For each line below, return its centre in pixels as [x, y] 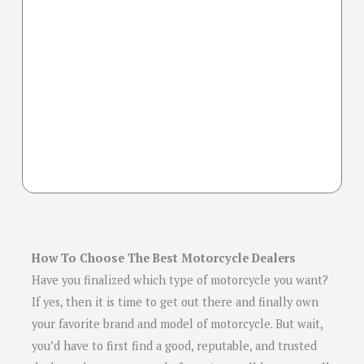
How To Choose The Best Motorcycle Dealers [164, 258]
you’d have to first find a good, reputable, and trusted [174, 345]
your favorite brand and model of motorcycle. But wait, [177, 323]
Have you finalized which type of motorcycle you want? [180, 279]
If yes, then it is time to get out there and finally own [175, 301]
